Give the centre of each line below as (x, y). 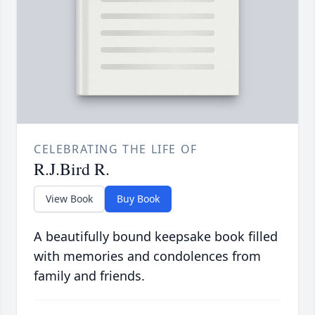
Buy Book (138, 199)
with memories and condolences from (147, 256)
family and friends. (89, 276)
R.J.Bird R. (72, 169)
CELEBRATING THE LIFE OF (116, 149)
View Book (69, 199)
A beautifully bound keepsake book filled (156, 237)
